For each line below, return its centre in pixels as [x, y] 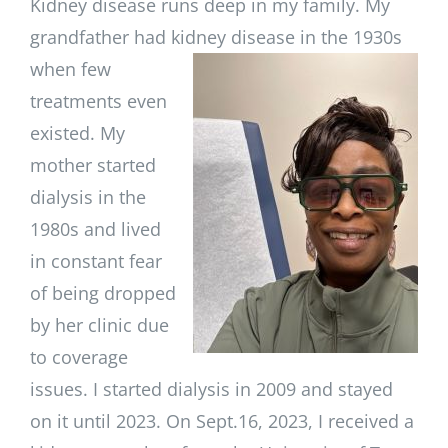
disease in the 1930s [314, 36]
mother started [93, 164]
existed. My [77, 132]
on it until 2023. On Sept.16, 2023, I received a [222, 420]
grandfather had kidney [128, 36]
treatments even [98, 100]
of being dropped [103, 292]
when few [70, 68]
